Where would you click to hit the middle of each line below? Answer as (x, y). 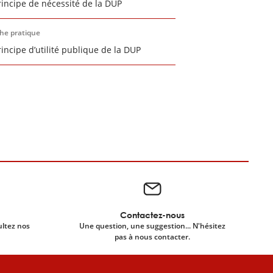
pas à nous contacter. (152, 237)
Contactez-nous (152, 215)
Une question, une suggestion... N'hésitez (152, 226)
